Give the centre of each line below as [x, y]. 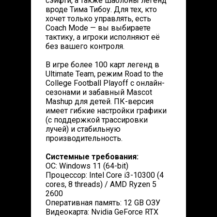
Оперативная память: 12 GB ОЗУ [103, 203]
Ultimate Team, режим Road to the [104, 74]
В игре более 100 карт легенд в [102, 65]
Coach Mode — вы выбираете [98, 28]
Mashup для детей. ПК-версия [100, 101]
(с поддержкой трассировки [97, 120]
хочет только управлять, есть [98, 19]
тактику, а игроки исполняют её [103, 37]
